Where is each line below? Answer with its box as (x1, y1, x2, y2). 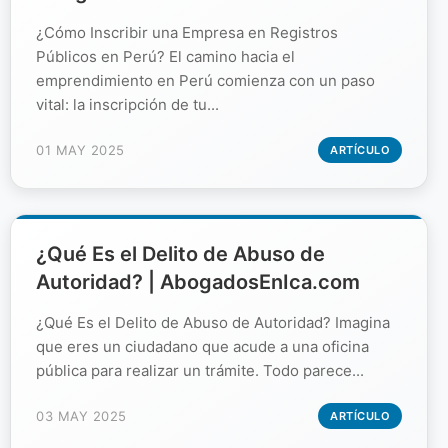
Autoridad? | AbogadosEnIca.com (36, 269, 360, 294)
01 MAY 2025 (36, 141, 125, 158)
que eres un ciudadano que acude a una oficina (36, 336, 369, 356)
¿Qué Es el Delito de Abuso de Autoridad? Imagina (36, 312, 390, 332)
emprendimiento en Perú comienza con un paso (36, 70, 375, 90)
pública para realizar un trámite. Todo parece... (36, 360, 364, 380)
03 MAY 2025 (36, 407, 127, 424)
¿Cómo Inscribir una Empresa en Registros (36, 22, 338, 42)
